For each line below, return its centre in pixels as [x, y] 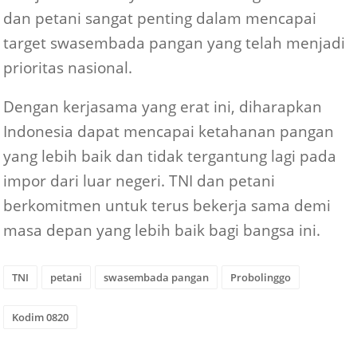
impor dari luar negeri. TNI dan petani [139, 181]
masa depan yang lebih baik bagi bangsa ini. [162, 230]
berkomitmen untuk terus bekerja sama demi [167, 206]
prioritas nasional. [68, 67]
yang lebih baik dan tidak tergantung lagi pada [170, 156]
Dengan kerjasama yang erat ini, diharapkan [163, 107]
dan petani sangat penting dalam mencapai [160, 18]
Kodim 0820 [41, 318]
